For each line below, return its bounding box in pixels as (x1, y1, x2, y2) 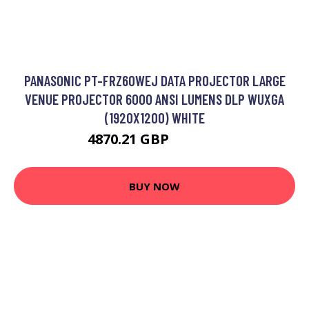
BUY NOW (129, 179, 180, 193)
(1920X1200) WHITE (104, 109, 205, 126)
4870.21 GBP (87, 130, 172, 148)
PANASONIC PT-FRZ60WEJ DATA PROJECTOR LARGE (23, 72, 286, 89)
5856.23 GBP (172, 135, 222, 147)
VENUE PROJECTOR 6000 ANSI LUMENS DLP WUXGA (25, 90, 284, 108)
